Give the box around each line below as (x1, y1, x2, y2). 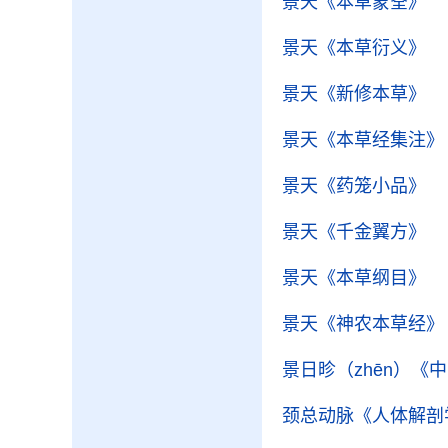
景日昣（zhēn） (282, 360, 411, 380)
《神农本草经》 (318, 314, 444, 334)
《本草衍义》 (318, 38, 426, 58)
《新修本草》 (318, 84, 426, 104)
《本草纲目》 (318, 268, 426, 288)
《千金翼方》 (318, 222, 426, 242)
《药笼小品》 (318, 176, 426, 196)
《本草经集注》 (318, 130, 444, 150)
